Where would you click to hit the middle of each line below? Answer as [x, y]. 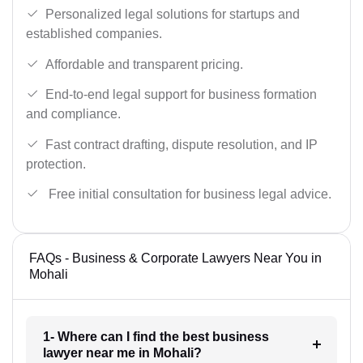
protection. [56, 164]
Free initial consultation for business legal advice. [188, 194]
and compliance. [73, 114]
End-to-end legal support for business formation [181, 95]
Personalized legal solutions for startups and [173, 15]
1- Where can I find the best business [156, 337]
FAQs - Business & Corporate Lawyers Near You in [175, 258]
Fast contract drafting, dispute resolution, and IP [181, 144]
